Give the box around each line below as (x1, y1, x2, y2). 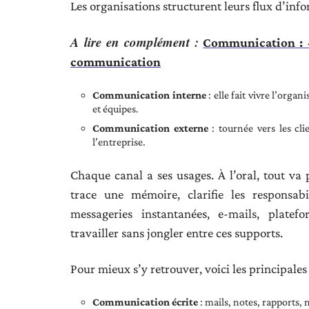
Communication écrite (92, 296, 198, 308)
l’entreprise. (92, 136, 146, 148)
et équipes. (92, 103, 139, 114)
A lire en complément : (70, 32, 199, 51)
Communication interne (92, 89, 206, 101)
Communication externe (92, 122, 208, 134)
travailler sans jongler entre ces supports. (70, 226, 283, 240)
